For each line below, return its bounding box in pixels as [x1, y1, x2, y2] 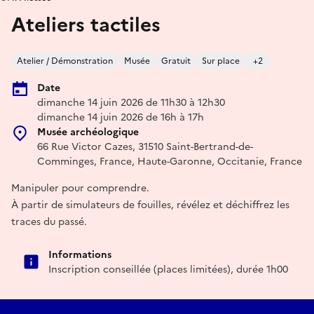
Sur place [202, 55, 240, 67]
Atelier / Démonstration [17, 55, 113, 67]
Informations [48, 247, 111, 262]
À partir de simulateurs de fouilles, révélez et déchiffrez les [11, 198, 289, 212]
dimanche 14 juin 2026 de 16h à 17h [37, 110, 204, 125]
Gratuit [161, 55, 191, 67]
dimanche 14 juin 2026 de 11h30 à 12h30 [37, 95, 225, 110]
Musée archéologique [37, 125, 139, 139]
